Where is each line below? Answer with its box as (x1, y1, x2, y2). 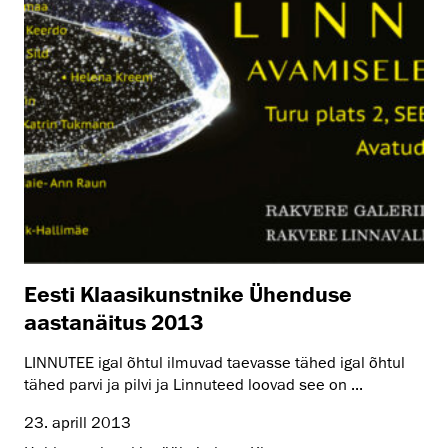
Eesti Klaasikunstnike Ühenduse (24, 280, 352, 306)
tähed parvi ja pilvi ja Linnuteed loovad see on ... (24, 374, 363, 395)
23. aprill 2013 (24, 412, 131, 433)
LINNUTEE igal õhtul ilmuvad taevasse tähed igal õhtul (24, 352, 405, 373)
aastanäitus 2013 (24, 308, 203, 334)
